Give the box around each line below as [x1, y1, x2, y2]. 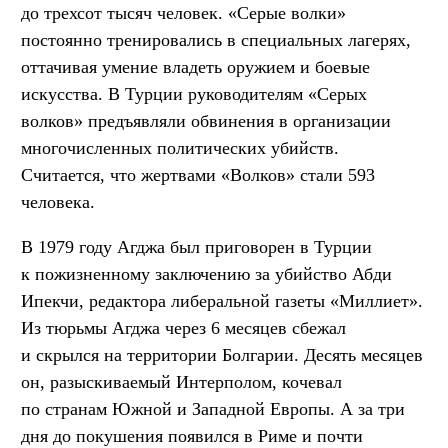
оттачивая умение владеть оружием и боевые [21, 56, 370, 77]
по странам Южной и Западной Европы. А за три [21, 398, 405, 419]
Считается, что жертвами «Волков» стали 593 [21, 164, 375, 185]
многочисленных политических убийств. [21, 137, 339, 158]
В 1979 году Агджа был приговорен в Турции [21, 236, 372, 257]
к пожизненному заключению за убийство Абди [21, 263, 392, 284]
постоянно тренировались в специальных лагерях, [21, 29, 411, 50]
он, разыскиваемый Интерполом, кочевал [21, 371, 342, 392]
